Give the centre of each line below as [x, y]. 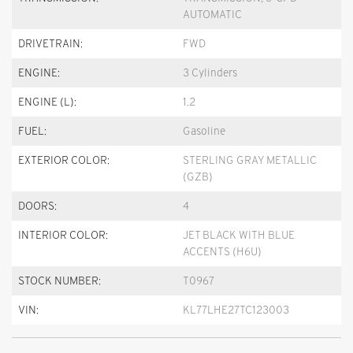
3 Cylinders [210, 73]
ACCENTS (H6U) [222, 252]
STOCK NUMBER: [59, 281]
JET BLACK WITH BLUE [239, 235]
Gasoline [204, 131]
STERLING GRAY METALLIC [250, 160]
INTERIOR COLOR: [63, 235]
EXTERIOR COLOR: [64, 160]
